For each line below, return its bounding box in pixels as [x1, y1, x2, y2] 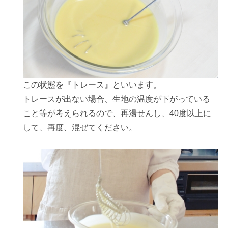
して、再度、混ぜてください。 [23, 123, 137, 132]
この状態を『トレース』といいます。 [23, 80, 162, 89]
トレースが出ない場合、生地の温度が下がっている [23, 94, 211, 103]
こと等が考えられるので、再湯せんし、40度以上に [23, 108, 212, 118]
